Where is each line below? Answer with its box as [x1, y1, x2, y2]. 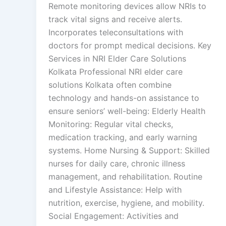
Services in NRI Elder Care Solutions [48, 53, 186, 64]
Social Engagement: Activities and [48, 211, 179, 221]
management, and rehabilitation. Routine [48, 172, 202, 182]
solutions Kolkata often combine [48, 80, 172, 90]
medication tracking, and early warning [48, 132, 197, 142]
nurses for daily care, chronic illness [48, 158, 185, 168]
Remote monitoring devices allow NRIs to [48, 1, 206, 11]
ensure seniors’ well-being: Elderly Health [48, 106, 205, 116]
